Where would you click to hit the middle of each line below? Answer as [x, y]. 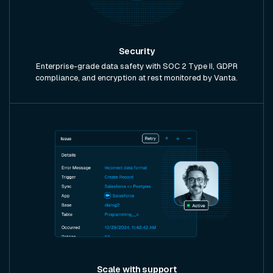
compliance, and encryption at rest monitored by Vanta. [136, 78]
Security [136, 51]
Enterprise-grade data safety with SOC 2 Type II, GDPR [136, 66]
